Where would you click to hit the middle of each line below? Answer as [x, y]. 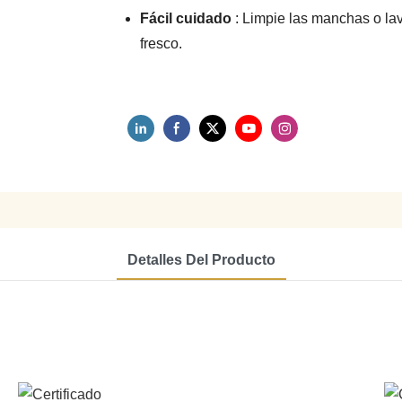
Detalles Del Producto [201, 259]
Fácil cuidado [186, 19]
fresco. [162, 44]
